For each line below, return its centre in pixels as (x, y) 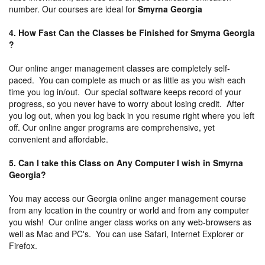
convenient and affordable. (59, 139)
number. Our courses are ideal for (73, 9)
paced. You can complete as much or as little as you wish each (127, 80)
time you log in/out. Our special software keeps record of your (125, 91)
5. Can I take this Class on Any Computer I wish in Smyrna (126, 162)
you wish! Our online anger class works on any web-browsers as (130, 222)
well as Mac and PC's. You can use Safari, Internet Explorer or (126, 233)
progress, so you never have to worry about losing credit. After (127, 103)
